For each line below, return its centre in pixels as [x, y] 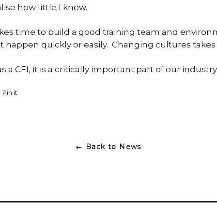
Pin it [10, 93]
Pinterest [36, 122]
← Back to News [108, 147]
